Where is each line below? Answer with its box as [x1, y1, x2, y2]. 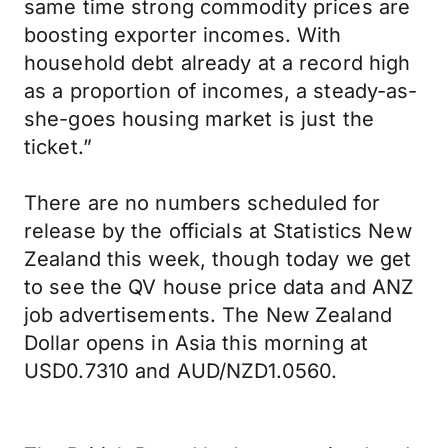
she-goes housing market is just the [24, 107, 374, 131]
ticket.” [24, 135, 92, 159]
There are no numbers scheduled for [24, 191, 380, 215]
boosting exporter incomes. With [24, 23, 342, 47]
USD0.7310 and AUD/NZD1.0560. [24, 359, 338, 383]
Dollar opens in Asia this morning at [24, 331, 369, 355]
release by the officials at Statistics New [24, 219, 412, 243]
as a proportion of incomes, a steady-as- [24, 79, 418, 103]
